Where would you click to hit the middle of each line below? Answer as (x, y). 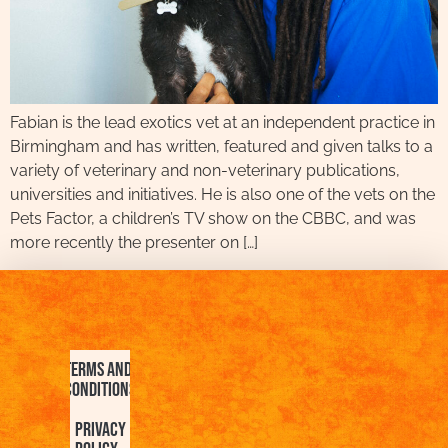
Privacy (100, 429)
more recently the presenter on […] (134, 243)
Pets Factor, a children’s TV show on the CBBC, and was (213, 219)
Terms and (98, 369)
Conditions (100, 389)
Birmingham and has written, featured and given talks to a (221, 147)
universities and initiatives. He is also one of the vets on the (222, 195)
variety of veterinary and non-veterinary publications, (205, 171)
